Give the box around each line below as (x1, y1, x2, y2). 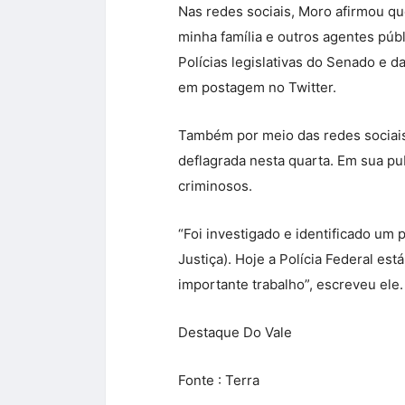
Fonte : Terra (178, 371, 259, 389)
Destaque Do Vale (178, 323, 292, 341)
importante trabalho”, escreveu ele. (178, 275, 403, 293)
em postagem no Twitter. (178, 78, 336, 96)
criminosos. (178, 176, 252, 194)
